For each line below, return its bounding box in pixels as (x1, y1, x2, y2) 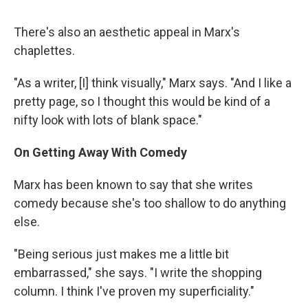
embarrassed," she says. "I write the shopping (14, 265, 262, 280)
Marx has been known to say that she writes (14, 177, 253, 192)
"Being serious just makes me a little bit (14, 247, 229, 261)
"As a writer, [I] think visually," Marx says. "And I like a (14, 76, 291, 90)
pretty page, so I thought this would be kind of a (14, 94, 270, 109)
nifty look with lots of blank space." (14, 113, 202, 127)
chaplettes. (14, 43, 75, 58)
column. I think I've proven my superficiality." (14, 284, 254, 298)
